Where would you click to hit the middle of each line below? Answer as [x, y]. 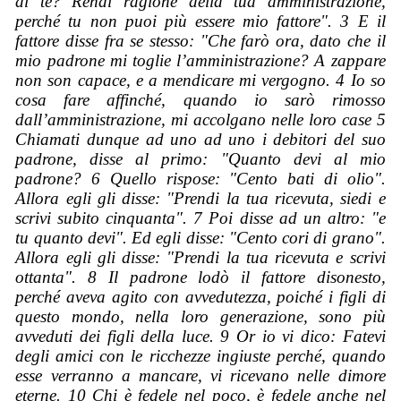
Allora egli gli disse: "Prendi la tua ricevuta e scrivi [200, 258]
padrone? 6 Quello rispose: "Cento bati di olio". [200, 179]
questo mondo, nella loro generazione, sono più [200, 317]
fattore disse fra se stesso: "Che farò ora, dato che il [200, 41]
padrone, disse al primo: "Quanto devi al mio [200, 159]
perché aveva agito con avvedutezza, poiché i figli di [200, 297]
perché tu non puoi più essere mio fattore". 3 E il [200, 21]
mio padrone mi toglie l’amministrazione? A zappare [200, 61]
